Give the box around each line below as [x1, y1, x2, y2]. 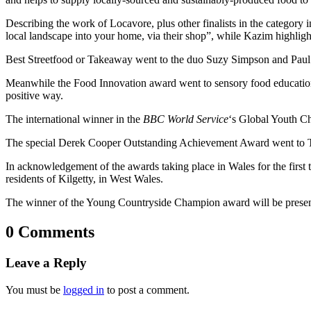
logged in [63, 283, 104, 296]
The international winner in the [6, 113, 143, 126]
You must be [6, 283, 63, 296]
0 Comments [6, 223, 94, 242]
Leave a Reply [6, 255, 87, 270]
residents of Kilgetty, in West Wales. [6, 173, 163, 185]
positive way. [6, 90, 63, 102]
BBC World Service [143, 113, 228, 126]
